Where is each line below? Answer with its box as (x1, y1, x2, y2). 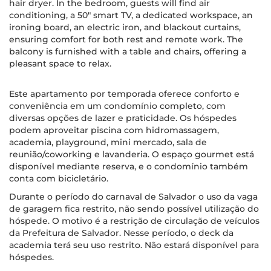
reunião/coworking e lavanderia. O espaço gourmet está (9, 149, 254, 160)
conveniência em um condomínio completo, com (9, 100, 226, 111)
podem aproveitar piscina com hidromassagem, (9, 125, 219, 135)
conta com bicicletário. (9, 173, 108, 184)
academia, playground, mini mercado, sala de (9, 137, 207, 148)
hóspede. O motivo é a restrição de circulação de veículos (9, 215, 260, 226)
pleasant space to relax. (9, 58, 111, 69)
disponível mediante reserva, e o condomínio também (9, 161, 248, 172)
